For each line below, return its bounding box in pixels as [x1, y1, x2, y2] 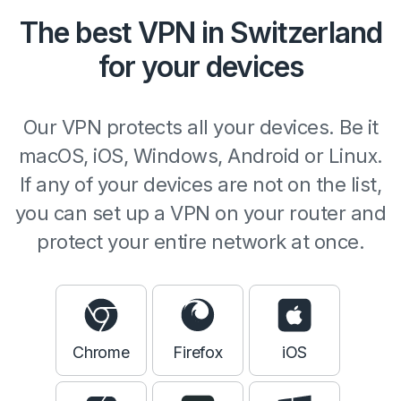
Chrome [73, 343, 130, 362]
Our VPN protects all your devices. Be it [22, 115, 379, 139]
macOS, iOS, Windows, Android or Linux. [18, 144, 383, 167]
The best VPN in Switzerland [19, 15, 382, 50]
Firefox [173, 343, 223, 362]
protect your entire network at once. [37, 230, 364, 253]
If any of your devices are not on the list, [19, 173, 382, 196]
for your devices [98, 49, 303, 84]
